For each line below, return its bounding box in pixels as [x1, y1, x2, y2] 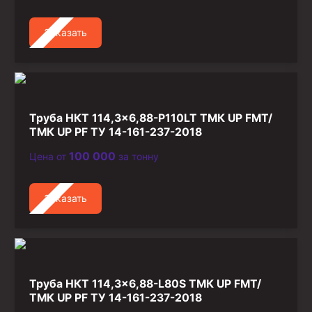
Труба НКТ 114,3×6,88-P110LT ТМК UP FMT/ [29, 111, 272, 125]
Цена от [29, 150, 69, 162]
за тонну [116, 150, 159, 162]
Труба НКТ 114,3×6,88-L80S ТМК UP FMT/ [29, 276, 261, 290]
